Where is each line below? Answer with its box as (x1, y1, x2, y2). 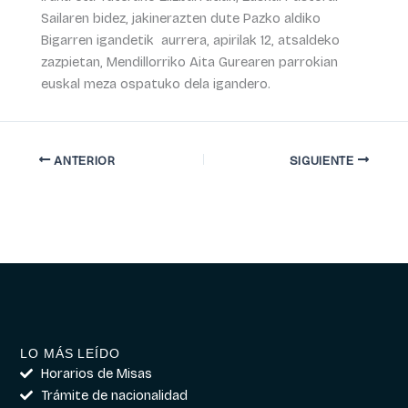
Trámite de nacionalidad (40, 386, 188, 403)
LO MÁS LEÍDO (20, 345, 120, 361)
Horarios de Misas (40, 364, 152, 382)
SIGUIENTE (289, 152, 358, 168)
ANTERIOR (50, 152, 116, 168)
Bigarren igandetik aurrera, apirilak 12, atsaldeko (40, 31, 340, 48)
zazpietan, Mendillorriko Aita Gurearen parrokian (40, 53, 338, 70)
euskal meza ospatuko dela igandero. (40, 75, 270, 92)
